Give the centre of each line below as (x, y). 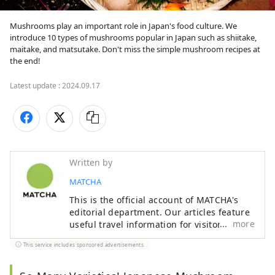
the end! (25, 61)
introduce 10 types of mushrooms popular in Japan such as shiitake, (133, 38)
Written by (91, 163)
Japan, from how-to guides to (132, 237)
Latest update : (36, 86)
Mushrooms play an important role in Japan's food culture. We (123, 26)
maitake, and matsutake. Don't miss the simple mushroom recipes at (135, 49)
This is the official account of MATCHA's (154, 200)
